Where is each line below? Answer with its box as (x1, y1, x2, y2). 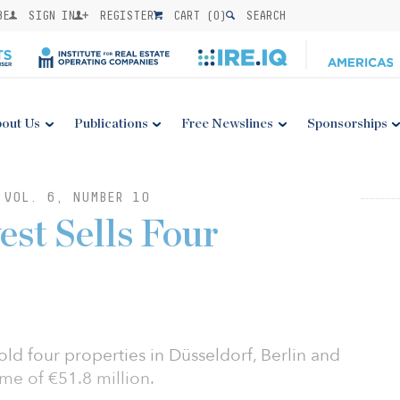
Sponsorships (306, 117, 387, 130)
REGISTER (93, 8, 154, 22)
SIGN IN (21, 8, 75, 22)
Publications (73, 117, 148, 130)
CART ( (167, 8, 213, 22)
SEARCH (239, 8, 286, 22)
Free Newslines (181, 117, 274, 130)
